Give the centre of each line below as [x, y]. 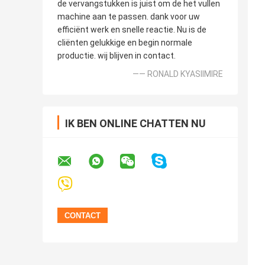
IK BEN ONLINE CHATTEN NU [135, 124]
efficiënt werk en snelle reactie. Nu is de [132, 30]
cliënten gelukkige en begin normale [125, 43]
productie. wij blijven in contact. [117, 56]
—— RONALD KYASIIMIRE [178, 74]
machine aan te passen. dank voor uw [129, 17]
